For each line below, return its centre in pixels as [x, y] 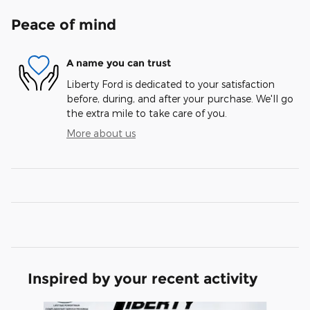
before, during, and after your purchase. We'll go [180, 98]
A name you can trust [119, 63]
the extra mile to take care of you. [147, 113]
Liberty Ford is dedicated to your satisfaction [171, 84]
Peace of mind [64, 24]
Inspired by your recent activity [143, 278]
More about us [101, 133]
